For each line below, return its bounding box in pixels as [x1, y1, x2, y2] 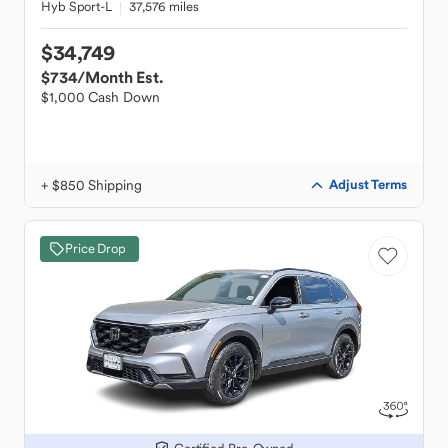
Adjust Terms [329, 176, 407, 193]
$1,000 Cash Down [41, 88, 160, 106]
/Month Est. [77, 67, 163, 87]
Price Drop [65, 240, 126, 257]
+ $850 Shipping [41, 176, 142, 194]
